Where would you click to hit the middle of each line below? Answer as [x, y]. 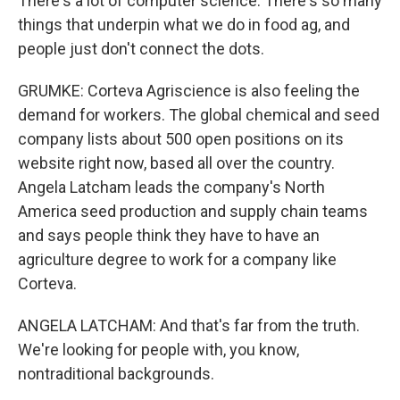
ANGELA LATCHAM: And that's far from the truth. [189, 325]
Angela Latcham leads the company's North [171, 187]
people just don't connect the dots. [141, 49]
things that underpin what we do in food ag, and [184, 25]
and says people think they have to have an [169, 235]
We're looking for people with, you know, [158, 350]
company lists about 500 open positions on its [181, 139]
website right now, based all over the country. [176, 163]
